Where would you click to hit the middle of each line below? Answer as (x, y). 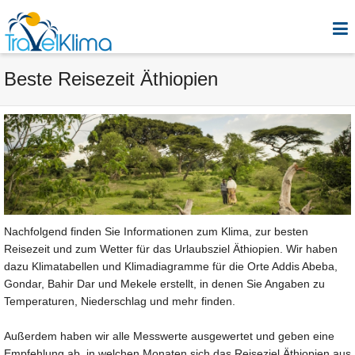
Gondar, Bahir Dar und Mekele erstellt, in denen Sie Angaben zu (164, 283)
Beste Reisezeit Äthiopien (111, 79)
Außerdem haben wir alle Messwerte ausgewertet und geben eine (169, 336)
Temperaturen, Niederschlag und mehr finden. (120, 301)
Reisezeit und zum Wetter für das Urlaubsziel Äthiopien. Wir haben (171, 248)
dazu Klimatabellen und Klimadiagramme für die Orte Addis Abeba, (171, 266)
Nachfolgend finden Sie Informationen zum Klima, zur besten (156, 231)
